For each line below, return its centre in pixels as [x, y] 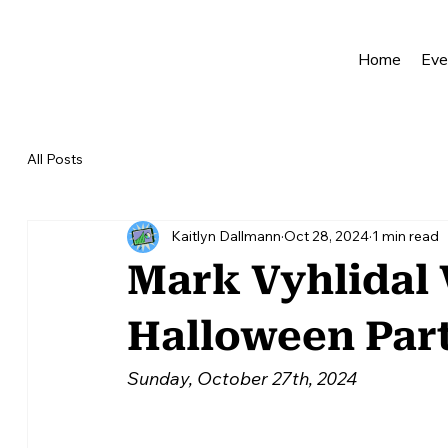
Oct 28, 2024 [326, 236]
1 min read [405, 236]
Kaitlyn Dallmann [225, 236]
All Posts [54, 159]
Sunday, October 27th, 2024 [241, 378]
